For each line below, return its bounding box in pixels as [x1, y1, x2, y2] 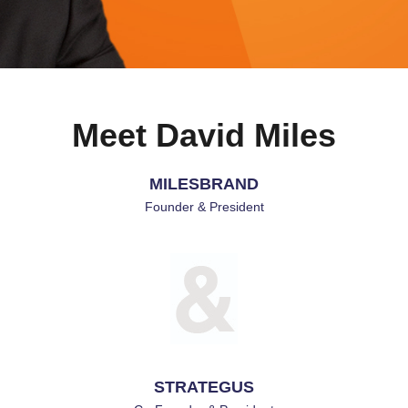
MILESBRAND [149, 175, 259, 193]
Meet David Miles [72, 117, 336, 154]
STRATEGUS [154, 378, 254, 396]
